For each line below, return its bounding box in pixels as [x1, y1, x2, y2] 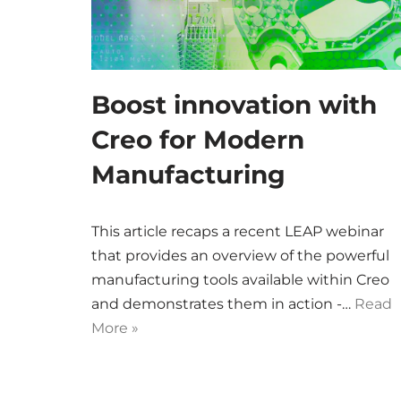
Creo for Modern [91, 124, 304, 155]
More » [91, 320, 139, 337]
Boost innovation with [91, 90, 377, 120]
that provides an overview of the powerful [91, 247, 389, 264]
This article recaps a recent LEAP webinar [91, 223, 384, 240]
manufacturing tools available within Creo [91, 271, 389, 288]
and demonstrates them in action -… [91, 295, 354, 312]
